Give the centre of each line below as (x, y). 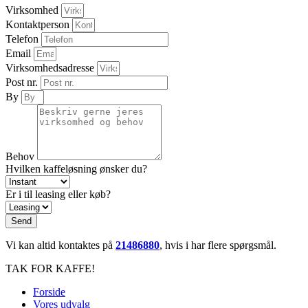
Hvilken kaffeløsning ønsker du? (76, 168)
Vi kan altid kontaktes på (60, 245)
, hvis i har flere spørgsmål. (218, 245)
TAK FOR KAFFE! (50, 268)
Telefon (23, 38)
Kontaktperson (39, 24)
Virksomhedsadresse (51, 67)
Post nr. (23, 82)
